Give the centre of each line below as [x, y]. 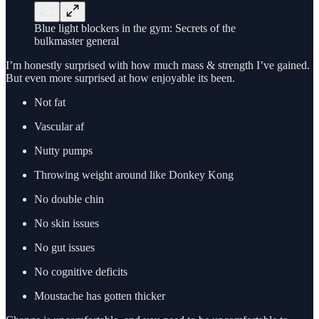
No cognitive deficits [81, 272]
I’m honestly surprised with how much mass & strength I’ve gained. [158, 66]
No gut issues [64, 248]
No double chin [69, 199]
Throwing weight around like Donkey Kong [134, 175]
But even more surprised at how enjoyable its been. [120, 78]
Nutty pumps [63, 151]
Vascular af [59, 127]
